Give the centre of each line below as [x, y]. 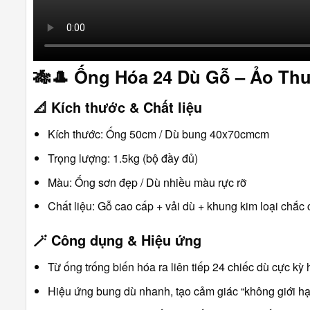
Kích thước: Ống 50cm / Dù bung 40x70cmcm [158, 134]
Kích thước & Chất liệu [127, 107]
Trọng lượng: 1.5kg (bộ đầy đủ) [122, 158]
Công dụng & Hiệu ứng [126, 239]
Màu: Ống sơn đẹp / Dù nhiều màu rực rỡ [147, 182]
